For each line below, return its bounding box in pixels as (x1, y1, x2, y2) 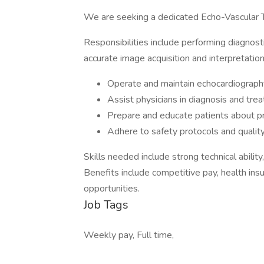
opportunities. (84, 182, 140, 195)
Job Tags (84, 197, 128, 213)
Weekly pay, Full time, (84, 229, 174, 242)
